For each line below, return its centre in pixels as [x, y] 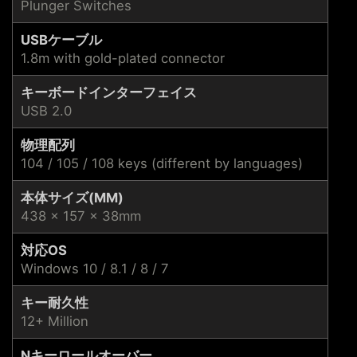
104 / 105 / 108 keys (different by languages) [162, 163]
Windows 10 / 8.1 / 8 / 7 [95, 268]
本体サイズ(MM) [72, 197]
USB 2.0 [46, 110]
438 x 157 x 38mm [81, 216]
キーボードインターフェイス [109, 92]
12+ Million [55, 321]
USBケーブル [61, 39]
